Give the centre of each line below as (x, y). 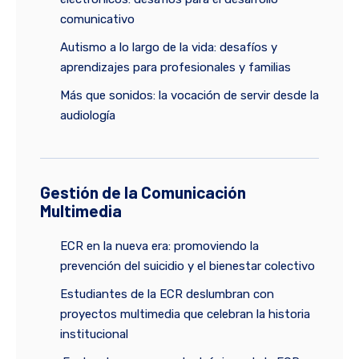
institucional (94, 335)
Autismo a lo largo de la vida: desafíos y (169, 48)
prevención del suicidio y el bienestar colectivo (188, 266)
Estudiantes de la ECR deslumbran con (167, 294)
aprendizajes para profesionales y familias (175, 68)
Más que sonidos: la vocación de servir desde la (190, 96)
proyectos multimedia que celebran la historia (185, 315)
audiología (88, 116)
